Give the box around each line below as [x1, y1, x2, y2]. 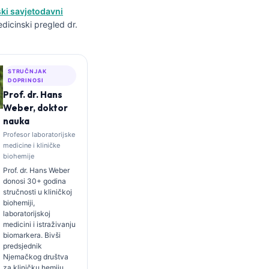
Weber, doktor [2, 102, 68, 113]
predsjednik [2, 241, 42, 250]
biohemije [2, 152, 34, 160]
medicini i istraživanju [2, 220, 76, 229]
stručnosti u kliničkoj [2, 187, 72, 196]
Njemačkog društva [2, 252, 68, 261]
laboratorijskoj [2, 209, 50, 218]
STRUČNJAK [7, 68, 47, 74]
